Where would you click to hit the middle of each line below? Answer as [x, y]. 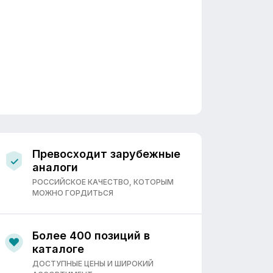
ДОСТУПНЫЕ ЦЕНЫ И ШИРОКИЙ [93, 264]
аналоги [55, 167]
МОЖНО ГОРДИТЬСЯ [73, 193]
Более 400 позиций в [91, 236]
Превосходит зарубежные [106, 154]
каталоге [58, 249]
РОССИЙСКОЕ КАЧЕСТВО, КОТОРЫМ [103, 182]
